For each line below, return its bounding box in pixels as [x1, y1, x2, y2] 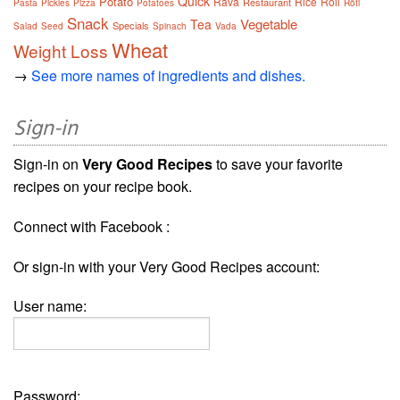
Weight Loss [13, 38, 108, 63]
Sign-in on [13, 154, 82, 175]
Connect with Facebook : [13, 216, 170, 237]
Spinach [153, 20, 187, 33]
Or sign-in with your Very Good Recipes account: [13, 256, 320, 278]
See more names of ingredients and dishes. [31, 65, 305, 87]
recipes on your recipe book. [13, 176, 192, 197]
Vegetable [240, 14, 297, 34]
